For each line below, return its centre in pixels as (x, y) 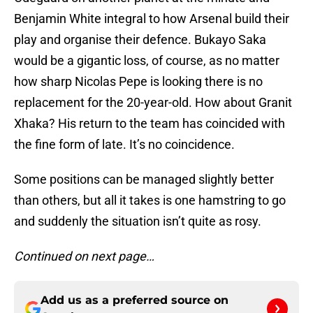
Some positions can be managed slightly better (144, 180)
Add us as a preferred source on (134, 300)
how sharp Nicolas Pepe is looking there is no (138, 82)
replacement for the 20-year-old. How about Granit (153, 103)
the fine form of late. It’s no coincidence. (124, 145)
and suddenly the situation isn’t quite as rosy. (138, 221)
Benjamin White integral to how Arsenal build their (152, 19)
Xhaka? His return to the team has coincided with (150, 124)
